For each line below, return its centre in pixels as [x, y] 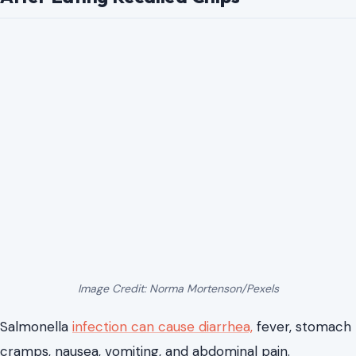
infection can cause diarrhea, [163, 326]
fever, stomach [302, 326]
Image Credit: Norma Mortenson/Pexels [178, 288]
